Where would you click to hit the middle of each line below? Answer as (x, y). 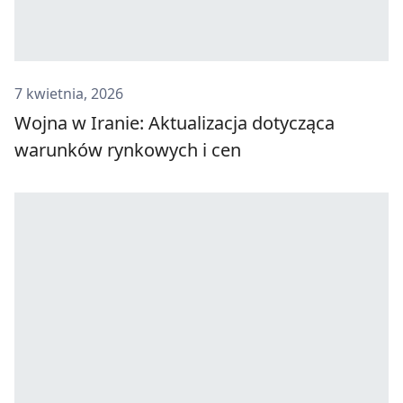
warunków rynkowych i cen (128, 149)
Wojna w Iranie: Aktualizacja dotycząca (175, 122)
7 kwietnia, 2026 (69, 93)
